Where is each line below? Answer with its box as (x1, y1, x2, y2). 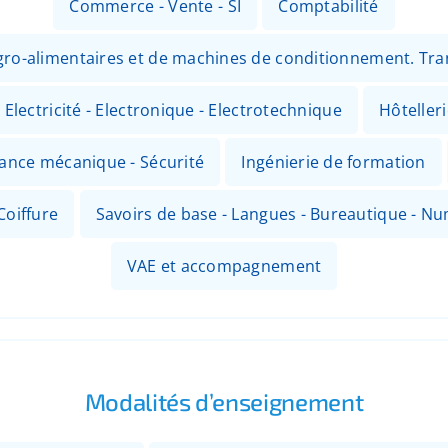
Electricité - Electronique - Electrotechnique (4, 98, 342, 121)
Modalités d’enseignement (84, 386, 364, 416)
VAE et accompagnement (126, 254, 322, 277)
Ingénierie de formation (241, 150, 426, 173)
